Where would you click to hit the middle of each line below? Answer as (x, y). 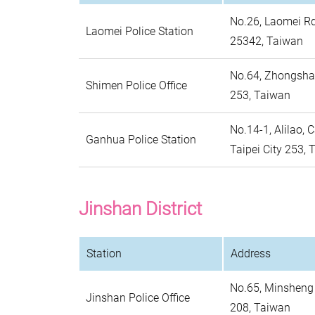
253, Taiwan (260, 95)
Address (251, 253)
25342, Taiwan (266, 41)
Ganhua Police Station (141, 140)
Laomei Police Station (140, 31)
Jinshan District (140, 209)
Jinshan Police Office (138, 298)
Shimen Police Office (136, 85)
